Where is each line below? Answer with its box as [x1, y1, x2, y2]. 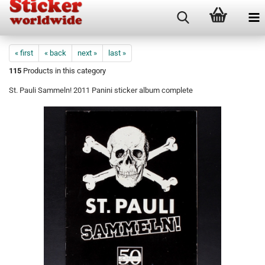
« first [15, 49, 33, 57]
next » [77, 49, 97, 57]
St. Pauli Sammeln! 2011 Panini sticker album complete [9, 86, 193, 95]
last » [108, 49, 126, 57]
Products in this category [21, 66, 106, 75]
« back [44, 49, 66, 57]
